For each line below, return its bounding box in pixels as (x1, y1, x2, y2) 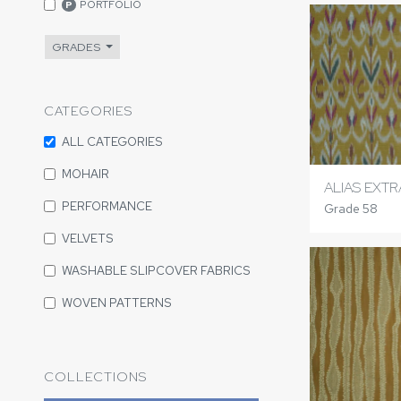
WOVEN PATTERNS (62, 294, 172, 311)
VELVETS (62, 230, 114, 246)
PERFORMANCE (62, 198, 152, 214)
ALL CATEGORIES (62, 133, 163, 149)
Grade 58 (323, 200, 378, 218)
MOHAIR (62, 166, 109, 182)
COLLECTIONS (44, 368, 147, 385)
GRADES (52, 39, 103, 55)
